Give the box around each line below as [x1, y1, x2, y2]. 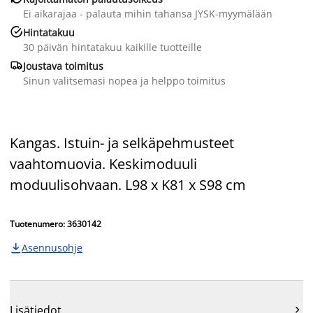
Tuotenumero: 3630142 [10, 217, 101, 230]
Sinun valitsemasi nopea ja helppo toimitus [23, 73, 226, 87]
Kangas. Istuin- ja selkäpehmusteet [10, 133, 234, 152]
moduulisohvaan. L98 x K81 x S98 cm [10, 175, 246, 194]
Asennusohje [22, 240, 82, 254]
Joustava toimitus [23, 59, 103, 73]
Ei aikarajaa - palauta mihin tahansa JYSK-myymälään [23, 6, 272, 20]
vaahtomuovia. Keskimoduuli [10, 154, 197, 173]
